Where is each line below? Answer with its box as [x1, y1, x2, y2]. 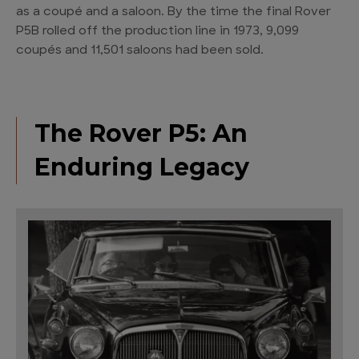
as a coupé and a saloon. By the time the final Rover [16, 6, 331, 18]
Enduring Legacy [34, 151, 249, 182]
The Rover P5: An [34, 118, 248, 148]
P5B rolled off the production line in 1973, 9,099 [16, 25, 299, 38]
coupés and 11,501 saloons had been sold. [16, 44, 264, 57]
